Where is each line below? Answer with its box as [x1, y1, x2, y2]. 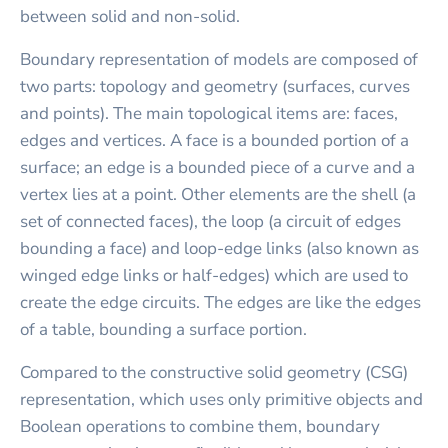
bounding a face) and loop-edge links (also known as [20, 236, 419, 260]
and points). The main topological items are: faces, [20, 101, 398, 125]
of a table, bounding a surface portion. [20, 317, 307, 341]
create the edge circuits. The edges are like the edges [20, 290, 421, 314]
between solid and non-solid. [20, 4, 240, 28]
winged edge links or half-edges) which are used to [20, 263, 408, 287]
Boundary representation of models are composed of [20, 47, 418, 71]
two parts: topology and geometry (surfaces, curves [20, 74, 410, 98]
